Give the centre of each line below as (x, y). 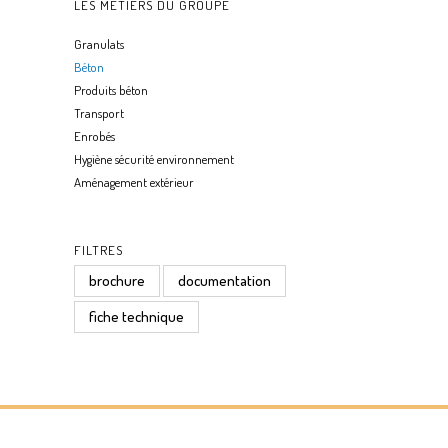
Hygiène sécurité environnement (154, 159)
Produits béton (111, 90)
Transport (99, 113)
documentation (224, 280)
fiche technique (136, 316)
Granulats (99, 44)
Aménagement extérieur (134, 182)
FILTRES (98, 250)
